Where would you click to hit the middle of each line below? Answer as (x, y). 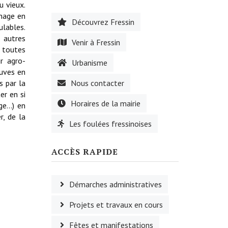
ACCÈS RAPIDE (85, 152)
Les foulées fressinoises (110, 124)
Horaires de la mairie (106, 103)
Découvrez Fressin (103, 22)
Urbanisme (90, 63)
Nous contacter (97, 83)
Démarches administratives (116, 184)
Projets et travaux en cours (116, 205)
